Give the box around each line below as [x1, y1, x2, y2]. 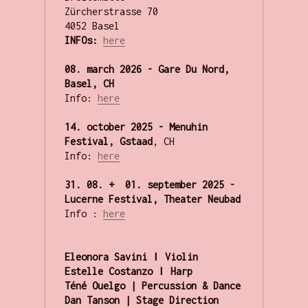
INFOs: [64, 34, 98, 46]
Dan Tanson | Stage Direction [64, 294, 219, 306]
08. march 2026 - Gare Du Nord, [64, 63, 230, 75]
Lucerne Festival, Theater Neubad [64, 192, 241, 205]
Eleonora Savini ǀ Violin [64, 250, 198, 263]
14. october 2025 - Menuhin [64, 120, 208, 133]
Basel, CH [64, 77, 114, 89]
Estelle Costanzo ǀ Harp [64, 265, 192, 277]
